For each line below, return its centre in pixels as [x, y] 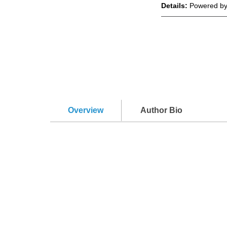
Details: [176, 5]
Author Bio [161, 110]
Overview [86, 110]
